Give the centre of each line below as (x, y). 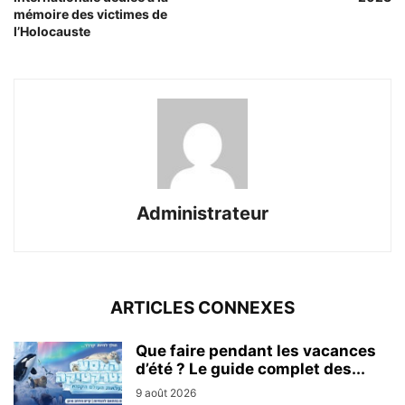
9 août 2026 (166, 392)
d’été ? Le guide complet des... (250, 368)
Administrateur (202, 213)
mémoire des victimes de (90, 14)
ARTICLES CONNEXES (202, 307)
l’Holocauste (52, 31)
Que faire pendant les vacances (256, 350)
